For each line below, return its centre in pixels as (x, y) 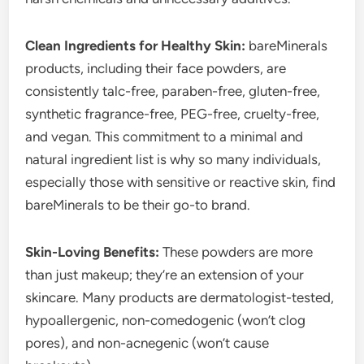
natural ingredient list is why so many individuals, (173, 159)
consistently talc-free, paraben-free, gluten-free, (173, 91)
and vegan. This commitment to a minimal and (165, 136)
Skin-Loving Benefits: (93, 251)
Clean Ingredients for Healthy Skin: (136, 45)
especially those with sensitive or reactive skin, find (181, 182)
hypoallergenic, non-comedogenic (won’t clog (166, 320)
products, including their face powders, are (156, 68)
